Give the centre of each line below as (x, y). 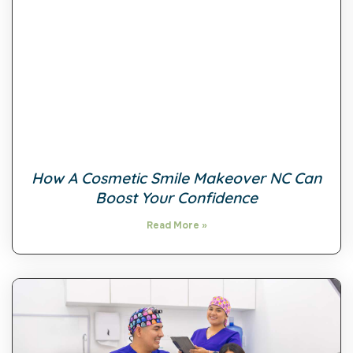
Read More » (176, 226)
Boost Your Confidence (176, 198)
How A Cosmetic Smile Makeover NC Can (176, 178)
